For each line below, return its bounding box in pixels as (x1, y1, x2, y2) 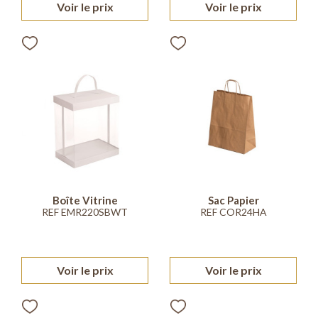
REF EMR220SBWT (42, 205, 128, 218)
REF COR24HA (199, 205, 267, 218)
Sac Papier (207, 193, 259, 207)
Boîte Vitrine (52, 193, 118, 207)
